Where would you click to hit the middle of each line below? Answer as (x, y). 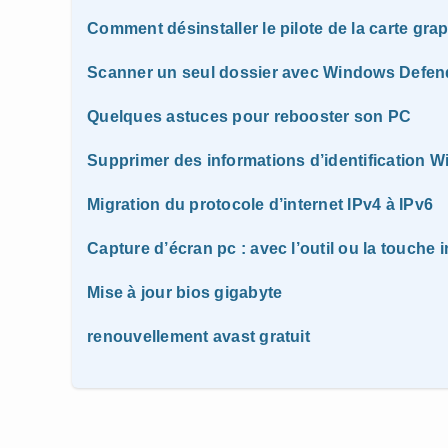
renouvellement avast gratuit (198, 336)
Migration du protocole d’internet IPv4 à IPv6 (260, 204)
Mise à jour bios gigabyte (185, 292)
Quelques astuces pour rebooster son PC (249, 116)
